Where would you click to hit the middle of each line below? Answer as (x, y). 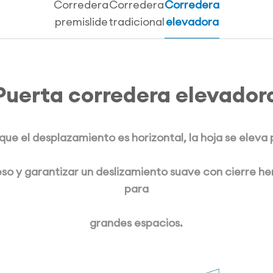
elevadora (192, 21)
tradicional (136, 21)
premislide (81, 21)
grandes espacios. (136, 223)
